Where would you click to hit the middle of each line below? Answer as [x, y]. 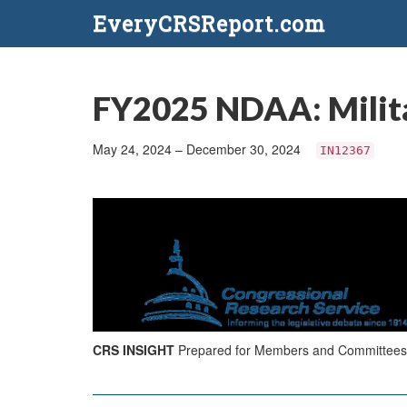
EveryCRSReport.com [209, 24]
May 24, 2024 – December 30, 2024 [199, 149]
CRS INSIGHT [135, 350]
